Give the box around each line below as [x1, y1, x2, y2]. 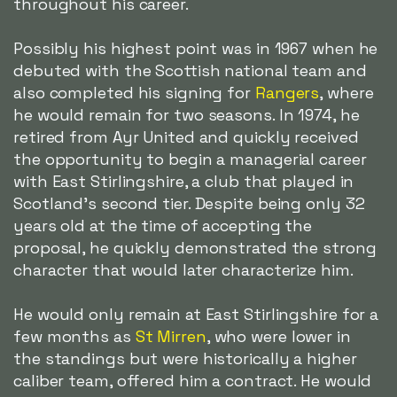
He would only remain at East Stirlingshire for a [13, 304, 379, 325]
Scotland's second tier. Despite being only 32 [13, 193, 365, 214]
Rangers [254, 82, 320, 104]
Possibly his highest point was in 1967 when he [13, 38, 378, 59]
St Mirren [135, 326, 206, 347]
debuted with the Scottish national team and [13, 60, 367, 82]
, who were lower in [206, 326, 351, 347]
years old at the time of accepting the [13, 215, 313, 237]
